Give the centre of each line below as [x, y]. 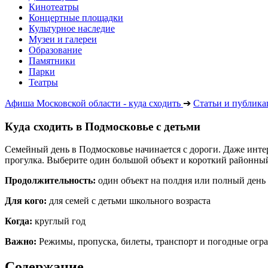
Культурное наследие [72, 28]
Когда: [19, 221]
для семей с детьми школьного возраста [129, 201]
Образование [55, 50]
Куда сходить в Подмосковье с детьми [103, 126]
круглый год [59, 221]
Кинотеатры [54, 7]
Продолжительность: [50, 181]
